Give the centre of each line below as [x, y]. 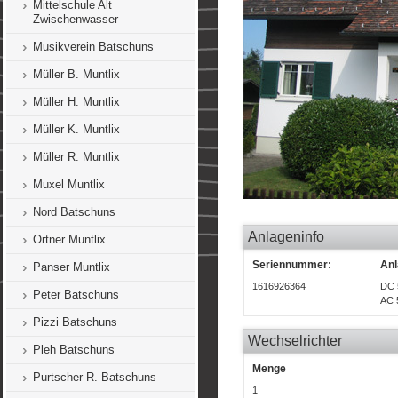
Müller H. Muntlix [76, 102]
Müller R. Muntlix [76, 157]
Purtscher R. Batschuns [95, 377]
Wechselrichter [295, 341]
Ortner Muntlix [69, 239]
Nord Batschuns [74, 212]
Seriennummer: [292, 265]
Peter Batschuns [76, 295]
